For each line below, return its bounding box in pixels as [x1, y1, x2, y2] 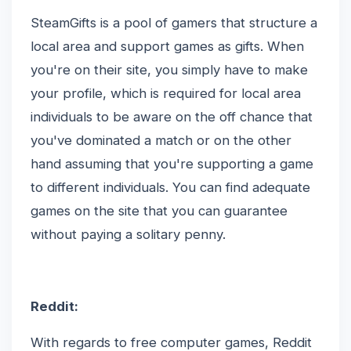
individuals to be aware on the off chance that [31, 109, 313, 125]
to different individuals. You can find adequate [31, 179, 310, 195]
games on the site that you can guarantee [31, 203, 288, 219]
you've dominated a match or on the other [31, 132, 291, 148]
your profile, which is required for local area [31, 85, 301, 101]
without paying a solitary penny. [31, 226, 226, 242]
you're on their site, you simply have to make [31, 62, 308, 78]
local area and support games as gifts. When [31, 38, 304, 54]
